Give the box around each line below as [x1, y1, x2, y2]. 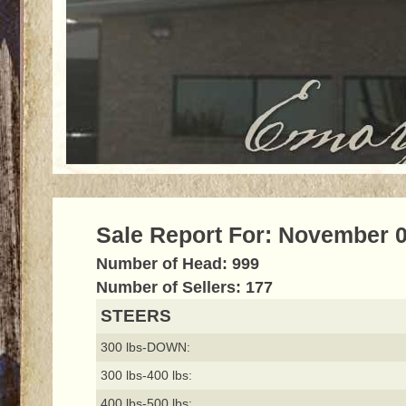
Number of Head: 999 [95, 255, 259, 274]
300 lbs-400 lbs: [100, 368, 192, 383]
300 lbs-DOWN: [100, 340, 190, 355]
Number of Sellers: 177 [95, 278, 273, 297]
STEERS [100, 306, 171, 326]
